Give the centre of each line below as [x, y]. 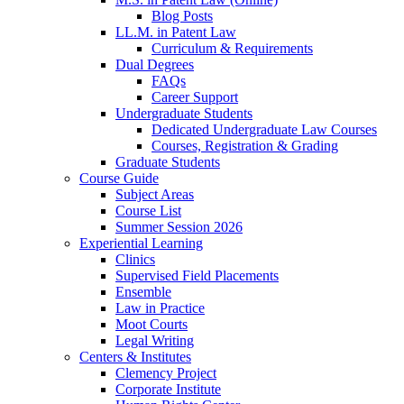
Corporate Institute [168, 389]
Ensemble [143, 291]
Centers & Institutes [135, 356]
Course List [148, 210]
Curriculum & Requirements [232, 48]
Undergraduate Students [184, 113]
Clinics [135, 259]
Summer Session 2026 [179, 226]
